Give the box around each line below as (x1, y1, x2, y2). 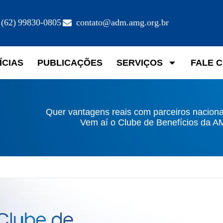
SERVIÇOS (116, 57, 163, 68)
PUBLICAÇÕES (37, 57, 103, 68)
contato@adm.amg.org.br (76, 17, 169, 29)
